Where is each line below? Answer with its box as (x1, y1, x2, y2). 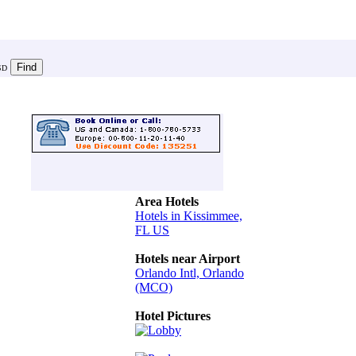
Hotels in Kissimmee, (135, 209, 242, 222)
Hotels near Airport (135, 252, 240, 265)
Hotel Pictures (135, 309, 211, 323)
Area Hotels (135, 195, 199, 208)
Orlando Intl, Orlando (135, 266, 244, 280)
